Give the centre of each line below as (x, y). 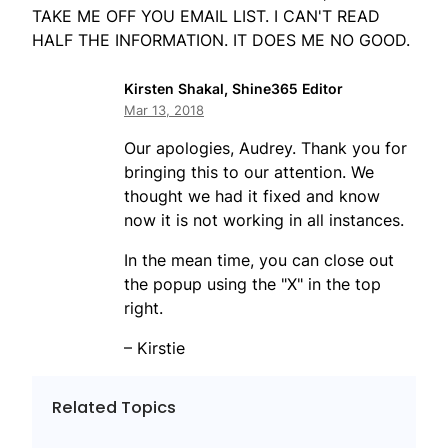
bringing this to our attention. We (249, 172)
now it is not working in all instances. (264, 220)
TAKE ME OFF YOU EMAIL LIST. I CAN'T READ (206, 16)
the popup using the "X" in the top (252, 284)
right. (143, 308)
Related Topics (114, 408)
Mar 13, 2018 (164, 110)
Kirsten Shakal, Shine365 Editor (233, 89)
